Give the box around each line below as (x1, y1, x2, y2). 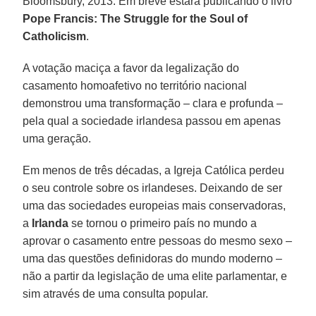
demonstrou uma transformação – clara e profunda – (23, 97, 284, 109)
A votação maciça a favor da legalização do (23, 61, 240, 74)
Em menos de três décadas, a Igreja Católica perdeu (23, 164, 285, 176)
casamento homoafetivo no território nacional (23, 79, 248, 92)
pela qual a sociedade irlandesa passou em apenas (23, 114, 281, 127)
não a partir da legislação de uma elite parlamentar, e (23, 269, 288, 282)
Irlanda (32, 217, 69, 229)
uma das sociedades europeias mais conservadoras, (23, 199, 286, 212)
